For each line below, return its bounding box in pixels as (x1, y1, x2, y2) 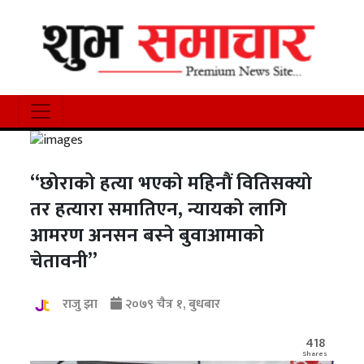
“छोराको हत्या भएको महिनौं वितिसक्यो (30, 167, 313, 201)
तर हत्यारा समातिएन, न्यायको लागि (30, 193, 288, 227)
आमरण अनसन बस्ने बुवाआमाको (30, 219, 265, 253)
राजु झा (63, 293, 98, 316)
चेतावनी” (30, 245, 98, 279)
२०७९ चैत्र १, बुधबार (122, 293, 221, 316)
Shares (302, 348, 327, 361)
